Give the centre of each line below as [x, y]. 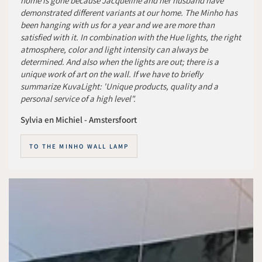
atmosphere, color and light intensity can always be [114, 49]
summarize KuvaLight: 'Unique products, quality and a [119, 86]
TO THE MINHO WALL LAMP [79, 146]
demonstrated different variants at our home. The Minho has [129, 13]
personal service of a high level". [78, 99]
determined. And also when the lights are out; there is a [120, 62]
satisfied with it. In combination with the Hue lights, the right [131, 37]
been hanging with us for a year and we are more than [118, 25]
